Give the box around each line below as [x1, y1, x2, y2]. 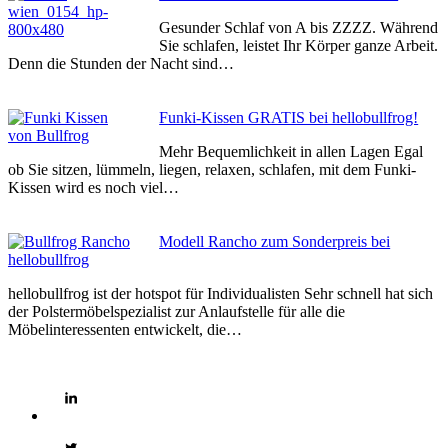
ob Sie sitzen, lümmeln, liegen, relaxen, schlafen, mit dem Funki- [8, 160, 416, 178]
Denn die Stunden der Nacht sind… [8, 54, 234, 72]
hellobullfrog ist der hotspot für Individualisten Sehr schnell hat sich [8, 284, 433, 302]
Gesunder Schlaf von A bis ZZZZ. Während [159, 18, 439, 36]
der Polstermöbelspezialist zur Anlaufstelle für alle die [8, 302, 345, 320]
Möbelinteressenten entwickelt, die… [8, 320, 242, 338]
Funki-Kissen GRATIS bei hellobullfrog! [159, 108, 419, 126]
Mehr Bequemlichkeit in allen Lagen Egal [159, 142, 424, 160]
